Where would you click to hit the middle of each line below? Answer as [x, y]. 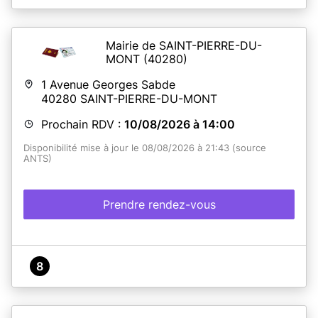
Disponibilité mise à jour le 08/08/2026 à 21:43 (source [145, 148]
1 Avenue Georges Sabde [108, 84]
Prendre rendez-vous [159, 204]
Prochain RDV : [83, 124]
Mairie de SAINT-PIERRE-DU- [184, 45]
